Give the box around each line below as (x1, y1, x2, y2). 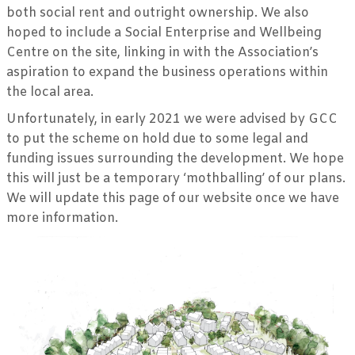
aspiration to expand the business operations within (6, 63, 328, 81)
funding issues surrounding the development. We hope (6, 151, 344, 168)
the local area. (6, 83, 94, 101)
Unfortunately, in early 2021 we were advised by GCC (6, 111, 338, 128)
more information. (6, 210, 118, 227)
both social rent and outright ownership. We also (6, 4, 309, 21)
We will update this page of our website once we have (6, 190, 339, 208)
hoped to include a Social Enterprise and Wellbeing (6, 24, 322, 41)
